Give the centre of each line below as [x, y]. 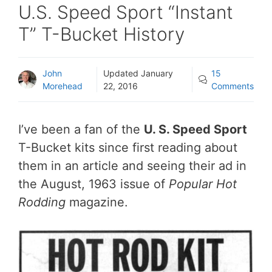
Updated [122, 73]
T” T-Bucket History [101, 34]
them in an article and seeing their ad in [132, 165]
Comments [233, 86]
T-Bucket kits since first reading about [128, 147]
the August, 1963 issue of [93, 184]
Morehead [63, 86]
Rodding [42, 202]
